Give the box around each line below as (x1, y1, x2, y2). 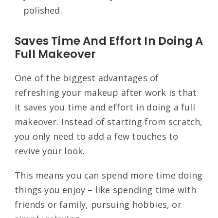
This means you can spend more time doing (15, 169, 203, 181)
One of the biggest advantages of (15, 72, 159, 84)
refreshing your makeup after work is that (15, 86, 197, 98)
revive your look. (15, 145, 85, 157)
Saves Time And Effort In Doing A (15, 33, 203, 49)
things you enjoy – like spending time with (15, 183, 197, 196)
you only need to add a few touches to (15, 130, 179, 142)
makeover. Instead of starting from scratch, (15, 115, 203, 127)
